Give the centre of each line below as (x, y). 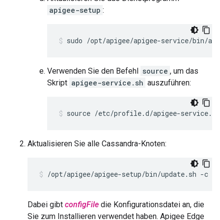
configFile (82, 205)
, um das (184, 71)
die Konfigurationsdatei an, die (151, 205)
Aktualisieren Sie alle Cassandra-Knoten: (97, 144)
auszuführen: (168, 83)
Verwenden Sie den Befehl (94, 71)
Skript (58, 83)
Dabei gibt (46, 205)
